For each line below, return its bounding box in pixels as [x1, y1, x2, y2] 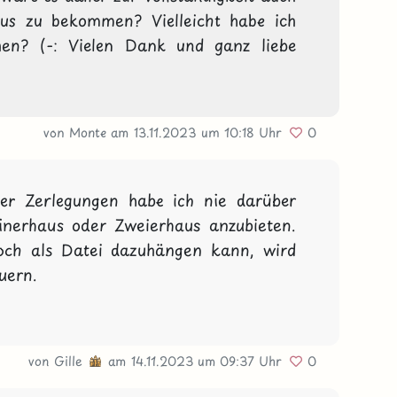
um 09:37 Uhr [198, 352, 288, 371]
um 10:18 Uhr [201, 122, 288, 142]
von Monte [43, 122, 112, 142]
